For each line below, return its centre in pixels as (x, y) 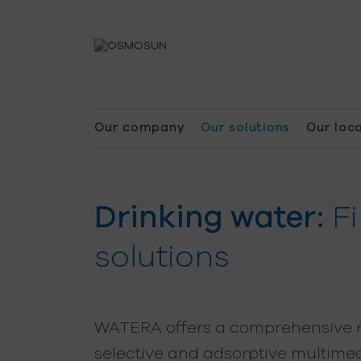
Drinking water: (209, 217)
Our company (140, 127)
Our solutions (245, 127)
